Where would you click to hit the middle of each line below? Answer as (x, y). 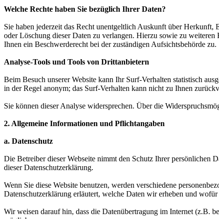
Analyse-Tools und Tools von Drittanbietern (77, 62)
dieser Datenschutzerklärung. (49, 168)
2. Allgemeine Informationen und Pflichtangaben (84, 124)
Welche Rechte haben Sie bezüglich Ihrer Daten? (85, 9)
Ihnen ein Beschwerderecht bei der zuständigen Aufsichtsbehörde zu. (110, 44)
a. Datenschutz (28, 141)
